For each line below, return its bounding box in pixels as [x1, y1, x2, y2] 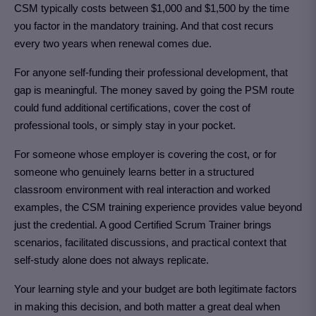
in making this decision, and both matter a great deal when [14, 300, 280, 312]
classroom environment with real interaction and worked [14, 183, 270, 195]
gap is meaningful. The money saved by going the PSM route [14, 83, 294, 96]
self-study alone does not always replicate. [14, 253, 209, 266]
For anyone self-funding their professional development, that [14, 66, 288, 78]
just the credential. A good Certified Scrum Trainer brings [14, 218, 272, 231]
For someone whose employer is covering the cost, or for [14, 147, 276, 160]
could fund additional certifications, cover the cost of [14, 101, 250, 114]
